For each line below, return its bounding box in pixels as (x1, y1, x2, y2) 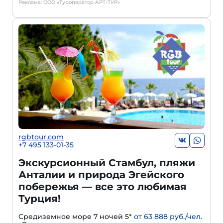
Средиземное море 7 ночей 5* (18, 212, 134, 222)
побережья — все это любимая (18, 181, 187, 193)
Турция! (18, 193, 61, 205)
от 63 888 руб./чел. (134, 212, 202, 222)
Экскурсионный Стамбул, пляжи (18, 157, 195, 169)
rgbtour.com (18, 132, 64, 142)
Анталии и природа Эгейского (18, 169, 184, 181)
